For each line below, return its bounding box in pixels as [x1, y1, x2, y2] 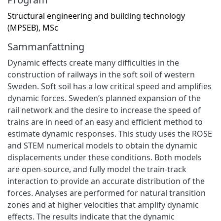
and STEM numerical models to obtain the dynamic [7, 140, 197, 151]
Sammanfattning [7, 39, 84, 53]
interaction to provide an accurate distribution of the [7, 175, 205, 186]
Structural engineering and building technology [7, 10, 185, 21]
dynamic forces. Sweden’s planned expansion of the [7, 92, 201, 104]
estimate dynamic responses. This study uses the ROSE [7, 128, 212, 139]
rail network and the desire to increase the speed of [7, 104, 201, 115]
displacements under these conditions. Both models [7, 151, 202, 163]
